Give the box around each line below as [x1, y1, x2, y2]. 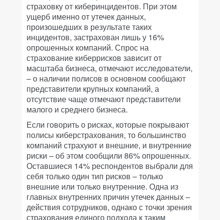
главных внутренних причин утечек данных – [27, 191, 190, 202]
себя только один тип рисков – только [27, 170, 163, 182]
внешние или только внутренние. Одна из [27, 180, 178, 192]
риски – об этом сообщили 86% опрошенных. [27, 149, 191, 161]
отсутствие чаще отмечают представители [27, 93, 181, 105]
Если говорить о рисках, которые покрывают [27, 118, 189, 130]
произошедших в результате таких [27, 21, 152, 32]
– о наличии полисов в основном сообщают [27, 72, 186, 84]
